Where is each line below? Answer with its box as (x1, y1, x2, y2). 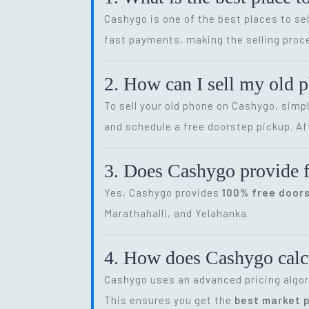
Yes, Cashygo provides (104, 186, 222, 199)
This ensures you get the (104, 293, 235, 306)
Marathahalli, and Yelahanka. (104, 206, 250, 219)
